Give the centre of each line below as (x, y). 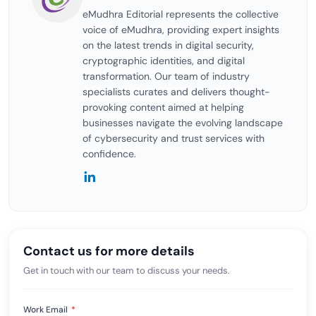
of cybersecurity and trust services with (174, 138)
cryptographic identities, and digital (164, 61)
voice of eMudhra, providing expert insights (181, 30)
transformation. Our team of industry (166, 76)
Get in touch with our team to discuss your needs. (127, 271)
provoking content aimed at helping (163, 107)
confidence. (109, 154)
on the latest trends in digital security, (168, 45)
